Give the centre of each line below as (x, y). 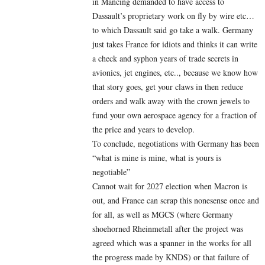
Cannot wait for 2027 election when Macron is (170, 186)
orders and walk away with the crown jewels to (171, 101)
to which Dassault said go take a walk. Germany (173, 30)
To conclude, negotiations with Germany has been (176, 143)
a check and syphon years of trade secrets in (165, 58)
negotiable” (111, 172)
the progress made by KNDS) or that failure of (171, 257)
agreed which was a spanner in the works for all (172, 243)
